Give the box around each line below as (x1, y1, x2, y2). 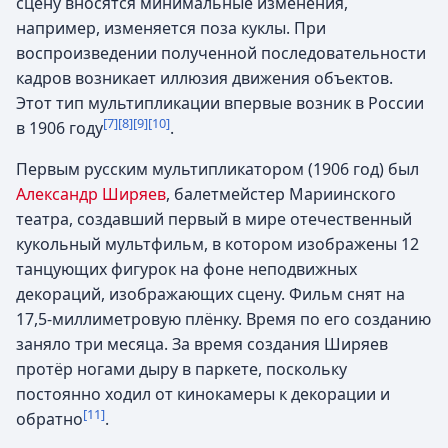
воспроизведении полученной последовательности (16, 42, 426, 64)
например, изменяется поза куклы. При (16, 17, 326, 39)
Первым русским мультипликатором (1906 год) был (16, 158, 419, 180)
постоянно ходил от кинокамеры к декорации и (16, 383, 390, 405)
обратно (16, 408, 83, 430)
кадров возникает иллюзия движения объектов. (16, 67, 393, 89)
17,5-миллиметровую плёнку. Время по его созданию (16, 308, 431, 330)
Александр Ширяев (16, 183, 166, 205)
